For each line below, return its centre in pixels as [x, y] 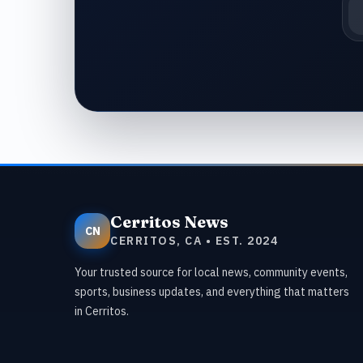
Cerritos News [169, 222]
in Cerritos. [102, 311]
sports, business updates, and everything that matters [212, 292]
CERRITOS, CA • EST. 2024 [194, 241]
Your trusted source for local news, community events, [211, 272]
